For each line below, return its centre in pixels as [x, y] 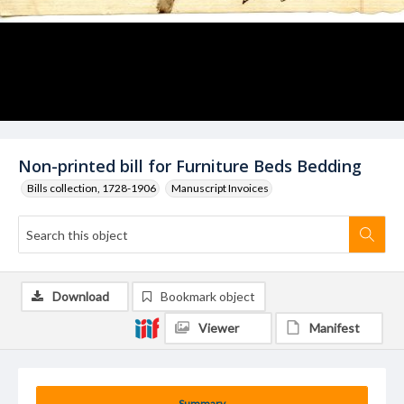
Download [81, 296]
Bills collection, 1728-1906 [92, 188]
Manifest [335, 328]
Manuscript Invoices [220, 188]
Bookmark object [208, 296]
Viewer [219, 328]
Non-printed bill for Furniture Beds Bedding [190, 166]
